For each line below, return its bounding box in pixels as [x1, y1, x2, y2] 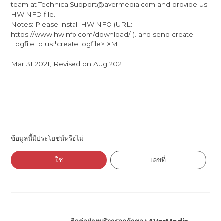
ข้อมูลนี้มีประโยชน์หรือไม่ [11, 134, 84, 142]
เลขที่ [150, 156, 166, 164]
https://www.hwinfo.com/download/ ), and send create [11, 30, 194, 38]
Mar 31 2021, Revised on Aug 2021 [11, 60, 125, 68]
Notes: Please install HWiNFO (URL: [11, 20, 133, 29]
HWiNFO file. [11, 10, 58, 19]
